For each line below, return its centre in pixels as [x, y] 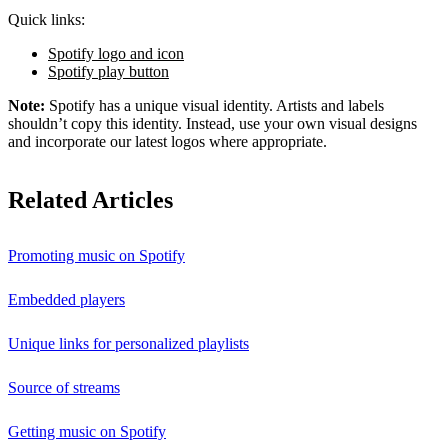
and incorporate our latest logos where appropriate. [167, 142]
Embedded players [66, 300]
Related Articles [90, 200]
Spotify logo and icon [116, 54]
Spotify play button [108, 72]
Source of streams [64, 388]
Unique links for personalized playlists [128, 344]
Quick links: [46, 20]
